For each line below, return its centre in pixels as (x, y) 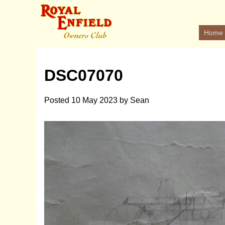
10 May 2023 (94, 100)
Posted (58, 100)
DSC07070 (84, 76)
